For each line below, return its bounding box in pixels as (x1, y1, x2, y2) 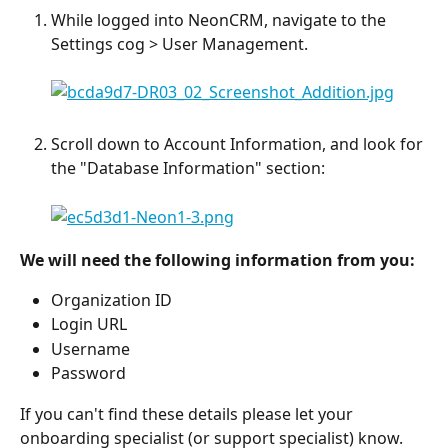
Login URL (51, 313, 127, 336)
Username (51, 337, 130, 360)
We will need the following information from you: (20, 248, 415, 271)
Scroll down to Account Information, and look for (51, 132, 427, 155)
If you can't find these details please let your (20, 402, 357, 425)
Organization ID (51, 289, 172, 311)
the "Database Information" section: (51, 156, 325, 179)
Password (51, 362, 126, 385)
